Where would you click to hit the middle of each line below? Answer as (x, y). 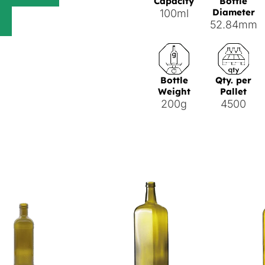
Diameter (233, 12)
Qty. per (234, 80)
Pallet (234, 91)
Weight (174, 91)
